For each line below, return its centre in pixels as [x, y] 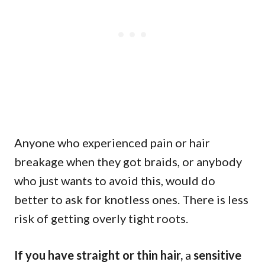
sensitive [217, 255]
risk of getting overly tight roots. [101, 218]
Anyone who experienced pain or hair [112, 142]
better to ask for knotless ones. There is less [131, 199]
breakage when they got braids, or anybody [128, 161]
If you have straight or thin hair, [100, 255]
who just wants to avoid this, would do [115, 180]
